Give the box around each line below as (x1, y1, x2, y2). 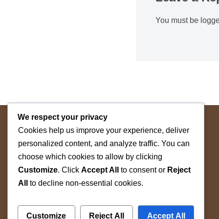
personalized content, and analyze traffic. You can (18, 139, 190, 148)
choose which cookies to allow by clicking (18, 153, 162, 161)
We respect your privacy (18, 113, 108, 122)
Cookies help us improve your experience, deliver (18, 126, 189, 135)
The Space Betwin (50, 171, 114, 179)
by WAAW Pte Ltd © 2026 (50, 184, 138, 193)
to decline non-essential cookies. (28, 179, 143, 188)
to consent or (119, 166, 167, 175)
